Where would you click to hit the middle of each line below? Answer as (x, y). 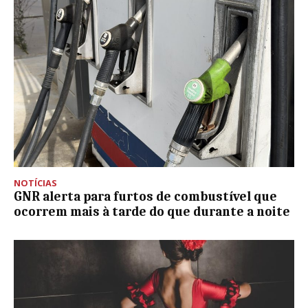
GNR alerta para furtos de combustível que (145, 196)
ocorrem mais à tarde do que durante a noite (152, 211)
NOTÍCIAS (35, 183)
